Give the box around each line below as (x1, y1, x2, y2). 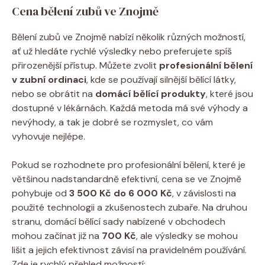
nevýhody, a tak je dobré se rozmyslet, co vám (12, 115, 213, 128)
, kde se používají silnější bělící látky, (86, 73, 236, 86)
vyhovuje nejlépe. (12, 130, 85, 143)
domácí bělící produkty (95, 87, 206, 100)
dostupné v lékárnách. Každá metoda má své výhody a (12, 101, 248, 114)
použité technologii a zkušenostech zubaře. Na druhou (12, 201, 247, 214)
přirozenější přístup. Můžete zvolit (12, 59, 159, 72)
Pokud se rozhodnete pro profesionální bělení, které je (12, 158, 245, 171)
